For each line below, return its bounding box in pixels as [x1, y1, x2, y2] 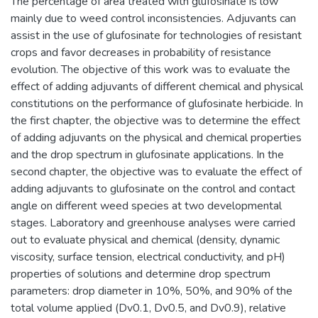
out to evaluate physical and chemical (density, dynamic [11, 231, 280, 248]
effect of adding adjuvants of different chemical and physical [11, 78, 303, 94]
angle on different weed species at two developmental [11, 197, 282, 214]
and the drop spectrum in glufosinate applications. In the [11, 146, 284, 163]
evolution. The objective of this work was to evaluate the [11, 61, 290, 77]
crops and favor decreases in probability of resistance [11, 44, 271, 60]
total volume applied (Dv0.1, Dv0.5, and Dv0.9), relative [11, 300, 286, 316]
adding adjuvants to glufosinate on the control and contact [11, 180, 295, 197]
